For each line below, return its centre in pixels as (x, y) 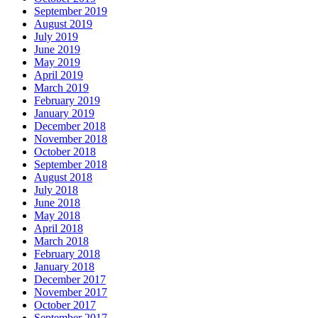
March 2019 (61, 88)
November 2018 (71, 139)
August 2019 (63, 24)
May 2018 (57, 216)
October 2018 (65, 152)
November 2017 (71, 292)
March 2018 (61, 241)
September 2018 (71, 165)
